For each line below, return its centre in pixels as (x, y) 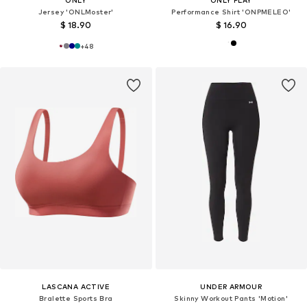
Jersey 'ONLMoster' (76, 12)
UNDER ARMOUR (231, 287)
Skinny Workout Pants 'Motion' (231, 298)
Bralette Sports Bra (76, 298)
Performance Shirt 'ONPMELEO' (231, 12)
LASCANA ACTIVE (76, 287)
